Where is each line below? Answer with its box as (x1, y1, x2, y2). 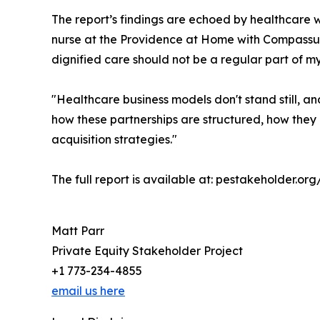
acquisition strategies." (51, 131, 177, 146)
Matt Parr (51, 223, 104, 238)
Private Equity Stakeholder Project (51, 243, 243, 258)
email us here (51, 283, 125, 298)
